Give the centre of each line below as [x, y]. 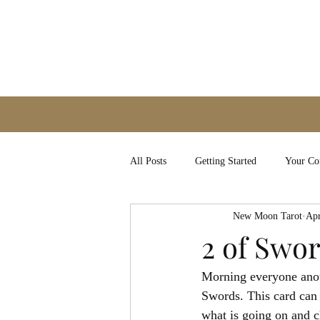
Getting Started [226, 161]
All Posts [148, 161]
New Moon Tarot [267, 216]
